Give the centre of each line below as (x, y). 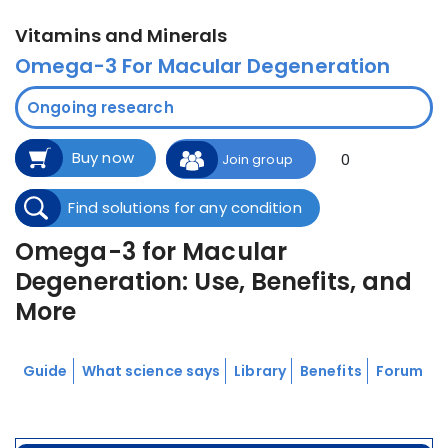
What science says (151, 371)
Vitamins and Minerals (121, 35)
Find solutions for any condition (185, 207)
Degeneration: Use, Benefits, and (214, 281)
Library (260, 371)
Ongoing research (98, 107)
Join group (257, 159)
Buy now (103, 157)
